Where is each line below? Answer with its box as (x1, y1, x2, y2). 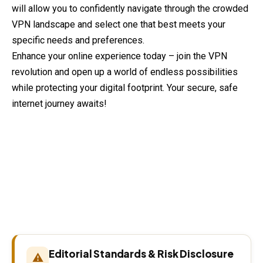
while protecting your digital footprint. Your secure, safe (12, 82, 238, 94)
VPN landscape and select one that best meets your (12, 19, 225, 31)
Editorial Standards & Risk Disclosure (49, 247, 234, 261)
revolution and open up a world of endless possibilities (12, 66, 238, 78)
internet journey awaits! (12, 98, 107, 110)
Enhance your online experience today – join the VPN (12, 50, 227, 62)
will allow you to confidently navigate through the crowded (12, 3, 248, 15)
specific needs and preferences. (12, 35, 144, 46)
